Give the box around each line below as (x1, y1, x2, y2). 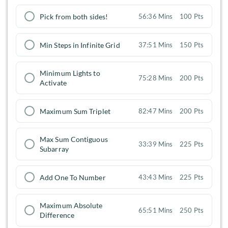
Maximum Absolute (40, 201, 103, 210)
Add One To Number (40, 173, 106, 182)
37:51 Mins (138, 41, 173, 49)
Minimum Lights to (40, 69, 100, 78)
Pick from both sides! (40, 12, 108, 21)
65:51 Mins (138, 206, 173, 215)
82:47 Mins (138, 107, 173, 116)
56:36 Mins (138, 12, 173, 21)
